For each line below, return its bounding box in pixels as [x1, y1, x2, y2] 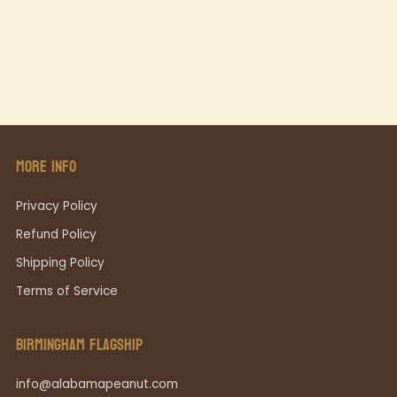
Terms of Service [16, 283, 118, 300]
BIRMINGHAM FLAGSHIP [16, 331, 143, 361]
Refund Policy [16, 226, 97, 244]
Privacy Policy [16, 198, 97, 215]
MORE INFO [16, 152, 76, 183]
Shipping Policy [16, 254, 105, 272]
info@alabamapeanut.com [16, 376, 178, 393]
